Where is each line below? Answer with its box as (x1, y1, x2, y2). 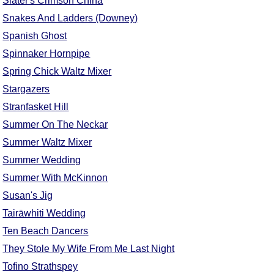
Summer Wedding (2, 155, 81, 166)
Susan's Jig (2, 190, 53, 201)
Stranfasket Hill (2, 102, 69, 113)
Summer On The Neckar (2, 119, 108, 130)
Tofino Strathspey (2, 261, 78, 272)
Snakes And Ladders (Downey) (2, 13, 138, 24)
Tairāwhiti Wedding (2, 208, 86, 219)
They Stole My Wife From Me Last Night (2, 243, 175, 254)
